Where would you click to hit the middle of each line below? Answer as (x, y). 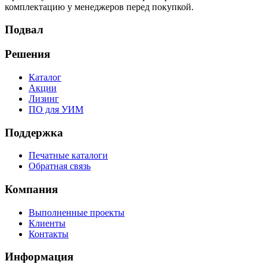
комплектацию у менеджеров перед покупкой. (99, 7)
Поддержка (34, 132)
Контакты (49, 234)
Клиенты (47, 223)
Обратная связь (60, 166)
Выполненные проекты (77, 212)
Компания (31, 189)
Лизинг (44, 98)
